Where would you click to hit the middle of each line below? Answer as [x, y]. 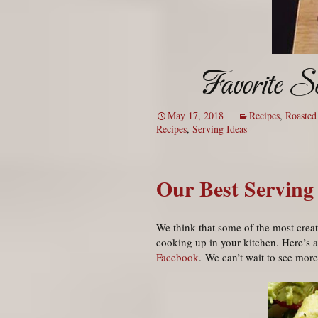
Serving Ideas [220, 129]
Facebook [177, 257]
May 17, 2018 [196, 116]
